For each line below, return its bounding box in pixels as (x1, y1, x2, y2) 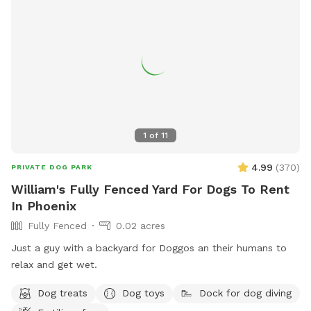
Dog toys (122, 287, 165, 299)
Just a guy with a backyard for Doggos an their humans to (11, 242, 287, 254)
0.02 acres (116, 220, 165, 232)
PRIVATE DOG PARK (11, 163, 92, 171)
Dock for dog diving (199, 287, 292, 299)
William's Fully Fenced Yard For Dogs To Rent (11, 182, 289, 197)
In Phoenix (11, 199, 76, 214)
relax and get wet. (11, 259, 97, 271)
